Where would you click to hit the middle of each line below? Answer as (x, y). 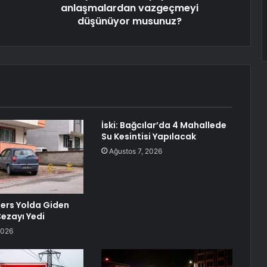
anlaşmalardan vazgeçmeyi (130, 8)
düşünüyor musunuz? (130, 21)
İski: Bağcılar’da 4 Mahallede (164, 125)
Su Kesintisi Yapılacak (148, 137)
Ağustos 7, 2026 (135, 151)
